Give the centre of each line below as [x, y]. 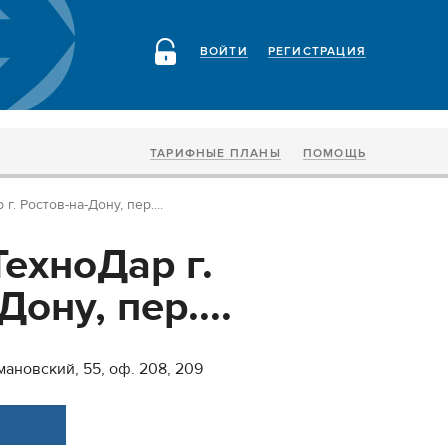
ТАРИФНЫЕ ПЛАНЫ [215, 153]
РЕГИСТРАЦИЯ [316, 51]
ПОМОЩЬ [334, 153]
